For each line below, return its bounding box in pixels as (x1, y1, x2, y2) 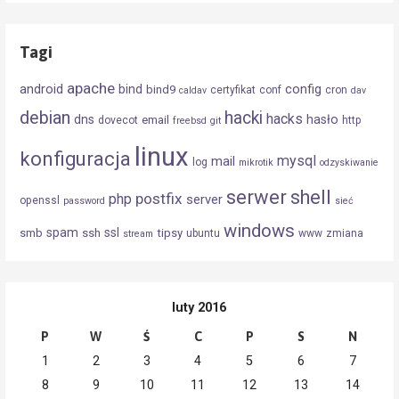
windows (224, 219, 296, 241)
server (186, 191, 224, 208)
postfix (135, 189, 183, 208)
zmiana (326, 226, 364, 240)
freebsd (173, 114, 208, 126)
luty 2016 (172, 299, 227, 315)
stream (123, 227, 154, 240)
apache (67, 78, 116, 97)
